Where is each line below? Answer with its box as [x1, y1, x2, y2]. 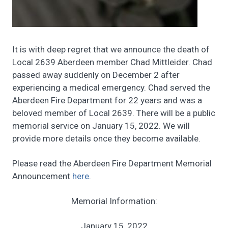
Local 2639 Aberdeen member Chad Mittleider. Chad [12, 56, 212, 67]
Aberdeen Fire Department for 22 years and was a [12, 95, 202, 105]
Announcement [12, 170, 72, 181]
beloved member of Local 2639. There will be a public [12, 107, 215, 118]
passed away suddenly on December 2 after [12, 69, 180, 80]
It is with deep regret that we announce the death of [12, 44, 210, 54]
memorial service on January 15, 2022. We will [12, 120, 190, 131]
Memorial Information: [71, 195, 157, 206]
